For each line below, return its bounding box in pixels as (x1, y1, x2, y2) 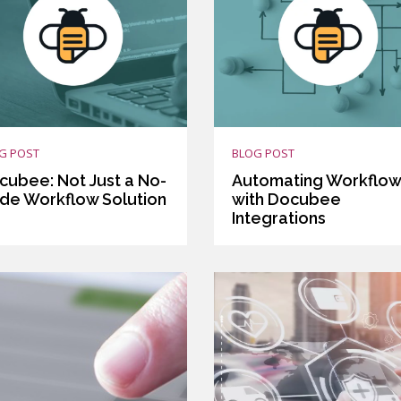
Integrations (231, 208, 326, 227)
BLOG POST (231, 144, 294, 161)
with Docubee (231, 189, 341, 209)
